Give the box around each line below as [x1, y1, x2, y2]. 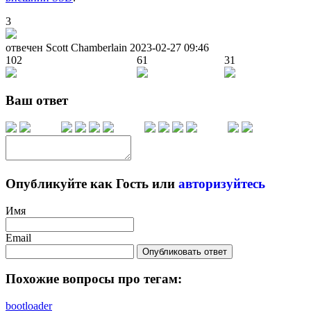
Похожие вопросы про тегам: [6, 271, 182, 287]
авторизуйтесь [178, 176, 265, 191]
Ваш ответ [6, 93, 68, 108]
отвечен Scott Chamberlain [6, 41, 130, 53]
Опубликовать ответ [142, 246, 227, 257]
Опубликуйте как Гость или [6, 176, 178, 191]
